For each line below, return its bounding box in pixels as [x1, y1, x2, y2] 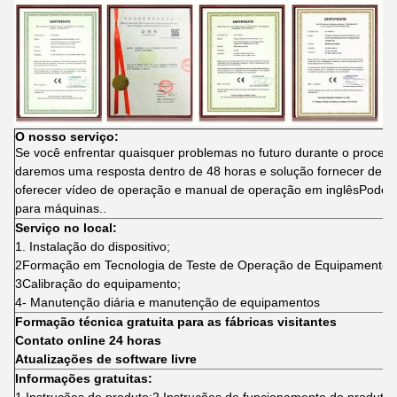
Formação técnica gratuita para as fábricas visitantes [15, 315, 337, 330]
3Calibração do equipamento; [15, 276, 181, 292]
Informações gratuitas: [15, 371, 152, 386]
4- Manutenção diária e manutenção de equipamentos [15, 295, 320, 310]
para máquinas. [15, 201, 103, 216]
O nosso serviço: [15, 129, 119, 144]
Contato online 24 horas [15, 333, 161, 348]
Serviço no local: [15, 221, 117, 236]
